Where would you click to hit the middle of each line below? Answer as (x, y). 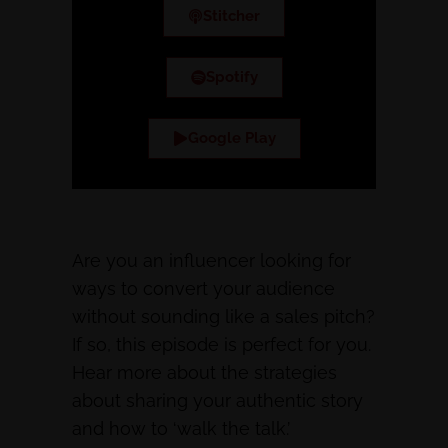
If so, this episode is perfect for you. (221, 345)
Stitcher (231, 16)
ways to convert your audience (203, 289)
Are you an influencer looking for (211, 261)
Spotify (231, 77)
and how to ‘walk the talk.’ (181, 429)
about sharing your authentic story (217, 401)
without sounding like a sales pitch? (223, 317)
